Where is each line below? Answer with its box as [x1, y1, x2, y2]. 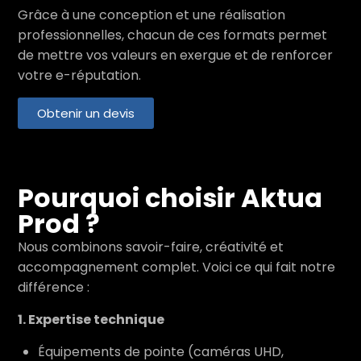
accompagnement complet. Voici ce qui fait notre [18, 258, 335, 276]
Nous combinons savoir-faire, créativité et [18, 238, 284, 256]
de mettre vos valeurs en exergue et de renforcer [18, 46, 333, 64]
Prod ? [18, 205, 100, 242]
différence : [18, 278, 89, 297]
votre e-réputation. [18, 66, 141, 85]
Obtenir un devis [37, 105, 135, 122]
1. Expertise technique [18, 310, 164, 329]
